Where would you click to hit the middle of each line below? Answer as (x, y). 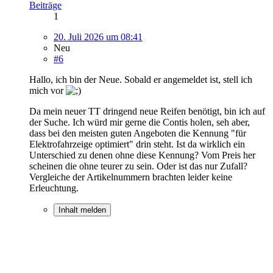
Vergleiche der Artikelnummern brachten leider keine (131, 177)
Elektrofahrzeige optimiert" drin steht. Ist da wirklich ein (137, 144)
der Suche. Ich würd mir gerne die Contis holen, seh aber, (140, 122)
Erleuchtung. (54, 188)
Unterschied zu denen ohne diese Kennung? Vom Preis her (142, 155)
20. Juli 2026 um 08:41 (98, 37)
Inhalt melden (82, 210)
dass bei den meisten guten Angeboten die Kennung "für (138, 133)
